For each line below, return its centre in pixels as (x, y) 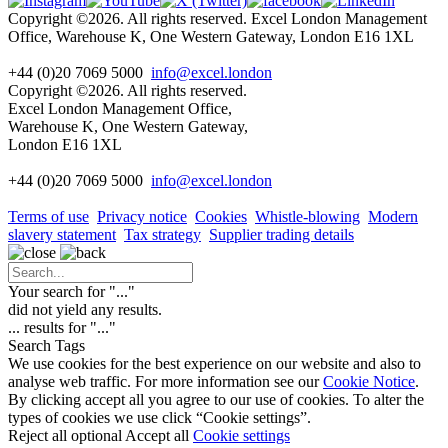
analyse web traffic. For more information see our (165, 381)
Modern (393, 216)
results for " (58, 327)
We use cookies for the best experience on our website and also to (214, 363)
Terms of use (48, 216)
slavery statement (62, 234)
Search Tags (46, 345)
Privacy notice (142, 216)
